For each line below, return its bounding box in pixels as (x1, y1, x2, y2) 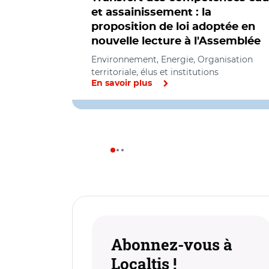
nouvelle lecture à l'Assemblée (91, 36, 261, 47)
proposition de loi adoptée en (91, 22, 255, 32)
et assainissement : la (91, 7, 211, 18)
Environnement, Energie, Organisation (91, 54, 253, 65)
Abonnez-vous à (111, 234, 232, 255)
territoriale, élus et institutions (91, 67, 219, 77)
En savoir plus (91, 79, 152, 88)
